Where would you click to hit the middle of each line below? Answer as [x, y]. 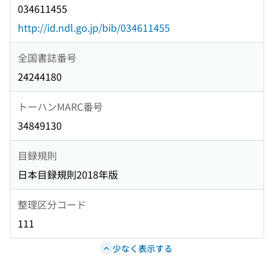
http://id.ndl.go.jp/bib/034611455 [94, 28]
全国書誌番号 [47, 57]
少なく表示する [142, 248]
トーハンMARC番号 [60, 106]
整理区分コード [52, 204]
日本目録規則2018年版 [68, 175]
